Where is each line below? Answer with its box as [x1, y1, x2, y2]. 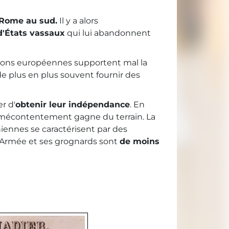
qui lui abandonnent [65, 28, 151, 38]
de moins [120, 136, 159, 147]
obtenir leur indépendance [15, 100, 130, 110]
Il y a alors [57, 16, 98, 26]
